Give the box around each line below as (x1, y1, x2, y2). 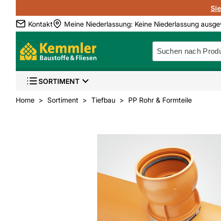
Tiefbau (91, 96, 115, 104)
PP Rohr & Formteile (128, 96, 192, 104)
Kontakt (28, 19, 53, 28)
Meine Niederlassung (64, 19, 131, 28)
